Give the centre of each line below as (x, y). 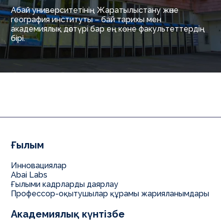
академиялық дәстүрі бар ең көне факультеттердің (108, 29)
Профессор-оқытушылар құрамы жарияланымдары (110, 194)
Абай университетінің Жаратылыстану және (95, 10)
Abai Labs (29, 175)
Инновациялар (39, 166)
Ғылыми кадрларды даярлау (65, 184)
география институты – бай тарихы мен (86, 19)
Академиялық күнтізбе (68, 214)
